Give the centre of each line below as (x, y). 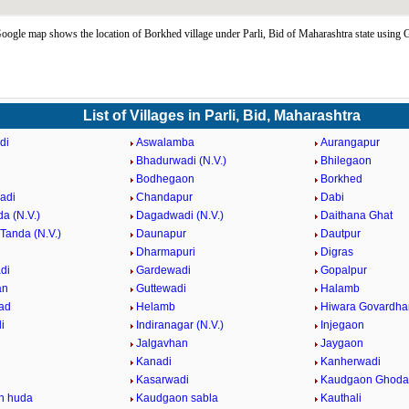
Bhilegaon (346, 161)
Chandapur (165, 197)
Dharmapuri (166, 252)
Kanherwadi (350, 362)
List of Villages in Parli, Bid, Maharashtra (222, 115)
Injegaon (342, 325)
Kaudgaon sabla (178, 398)
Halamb (340, 288)
